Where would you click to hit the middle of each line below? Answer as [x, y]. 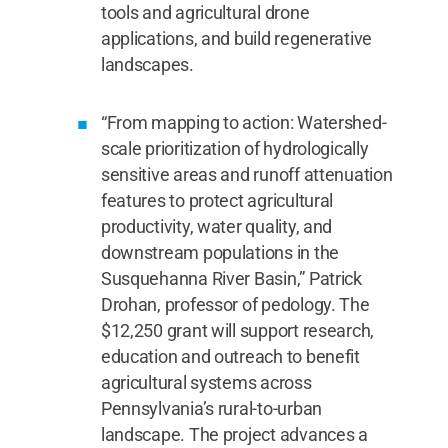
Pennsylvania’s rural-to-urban [211, 408]
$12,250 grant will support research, [237, 330]
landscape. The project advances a [234, 434]
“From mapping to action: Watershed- [243, 122]
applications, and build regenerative [236, 38]
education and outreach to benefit [230, 356]
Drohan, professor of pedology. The [235, 304]
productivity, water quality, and [216, 226]
